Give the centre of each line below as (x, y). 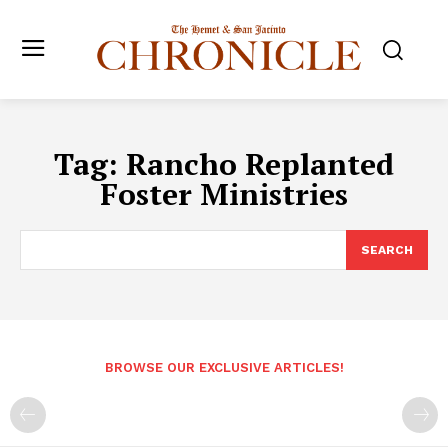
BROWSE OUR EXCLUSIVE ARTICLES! (224, 367)
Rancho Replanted (260, 163)
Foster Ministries (224, 193)
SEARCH (387, 249)
